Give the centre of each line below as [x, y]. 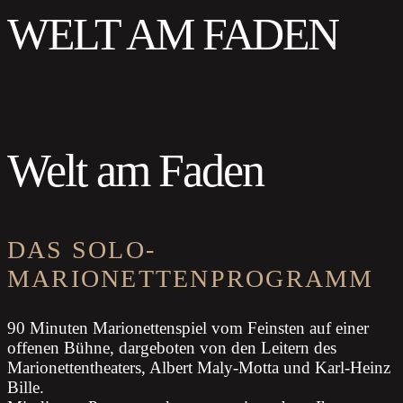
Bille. [26, 388]
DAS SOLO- [82, 250]
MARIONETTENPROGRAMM [191, 279]
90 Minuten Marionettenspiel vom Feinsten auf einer [188, 328]
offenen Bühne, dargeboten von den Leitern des [172, 348]
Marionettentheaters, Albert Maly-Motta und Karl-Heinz [199, 368]
